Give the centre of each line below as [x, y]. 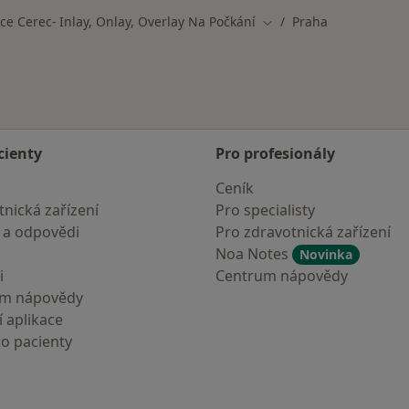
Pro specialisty [265, 210]
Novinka [326, 254]
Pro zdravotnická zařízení [303, 232]
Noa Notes [254, 254]
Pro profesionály [275, 153]
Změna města [303, 22]
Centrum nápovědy [282, 276]
